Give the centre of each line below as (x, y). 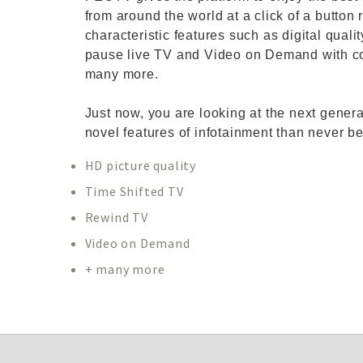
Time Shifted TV (134, 191)
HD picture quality (140, 165)
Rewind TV (116, 217)
